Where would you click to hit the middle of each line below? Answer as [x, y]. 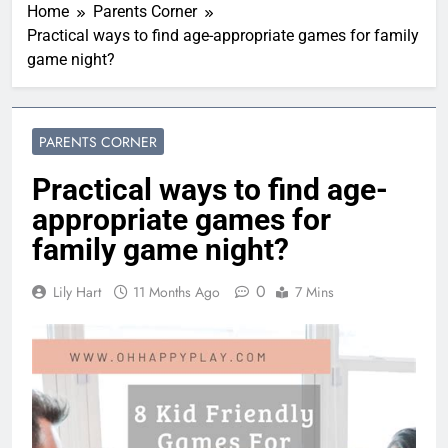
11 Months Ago [176, 291]
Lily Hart [77, 291]
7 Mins [314, 291]
